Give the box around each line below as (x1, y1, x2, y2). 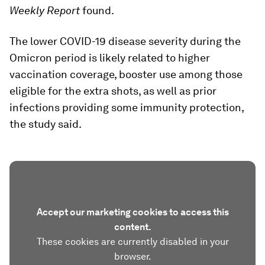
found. (80, 4, 114, 17)
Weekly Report (9, 4, 80, 17)
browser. (114, 250, 151, 262)
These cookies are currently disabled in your (36, 235, 229, 247)
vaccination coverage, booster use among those (9, 67, 243, 80)
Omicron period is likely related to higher (9, 51, 210, 64)
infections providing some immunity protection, (9, 101, 244, 114)
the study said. (9, 117, 82, 130)
